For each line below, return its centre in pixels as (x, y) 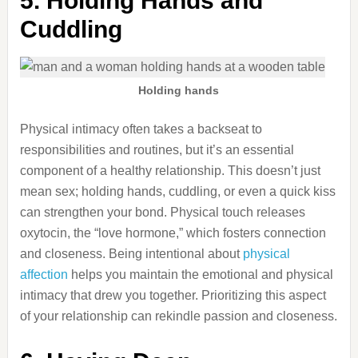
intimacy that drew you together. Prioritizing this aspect (173, 295)
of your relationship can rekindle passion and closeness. (178, 316)
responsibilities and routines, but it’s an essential (157, 150)
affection (44, 274)
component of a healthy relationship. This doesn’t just (170, 171)
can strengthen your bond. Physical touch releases (162, 212)
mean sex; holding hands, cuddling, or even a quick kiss (177, 191)
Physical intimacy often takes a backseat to (141, 129)
